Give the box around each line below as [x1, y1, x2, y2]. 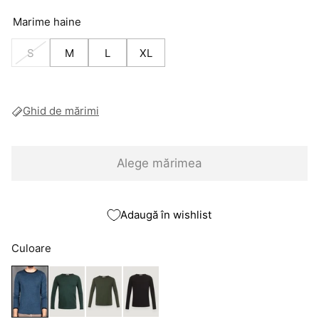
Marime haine [13, 15, 81, 29]
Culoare [11, 241, 51, 256]
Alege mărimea [117, 156, 202, 171]
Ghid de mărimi [23, 104, 99, 118]
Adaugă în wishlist [120, 208, 211, 222]
